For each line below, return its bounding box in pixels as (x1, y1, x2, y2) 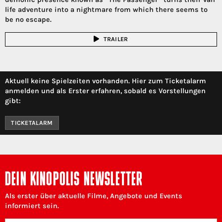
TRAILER (103, 36, 128, 43)
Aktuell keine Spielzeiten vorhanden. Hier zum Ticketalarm (5, 76, 206, 85)
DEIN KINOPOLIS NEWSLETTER (5, 171, 143, 191)
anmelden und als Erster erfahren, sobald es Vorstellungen (5, 86, 206, 95)
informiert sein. (5, 202, 59, 211)
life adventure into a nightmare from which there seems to (5, 5, 208, 14)
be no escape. (5, 15, 52, 24)
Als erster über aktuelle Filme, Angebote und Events (5, 192, 182, 201)
